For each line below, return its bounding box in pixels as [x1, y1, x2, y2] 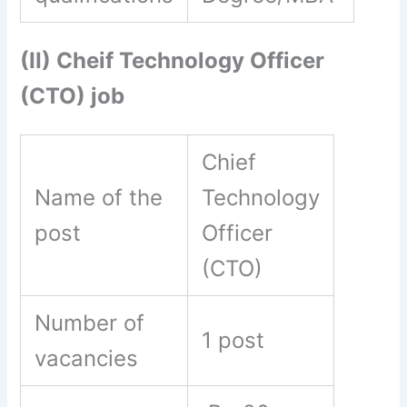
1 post [202, 327, 265, 354]
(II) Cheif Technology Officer [20, 47, 325, 74]
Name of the [35, 184, 164, 212]
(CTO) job [20, 83, 125, 109]
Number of [35, 310, 145, 337]
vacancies [35, 345, 139, 372]
